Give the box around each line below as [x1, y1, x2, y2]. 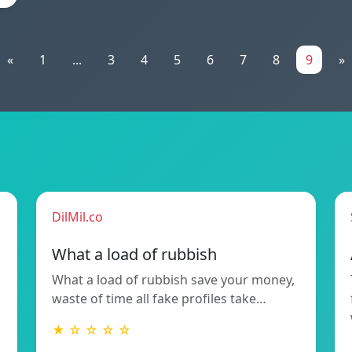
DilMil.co [52, 208, 103, 226]
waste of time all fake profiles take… [52, 290, 266, 308]
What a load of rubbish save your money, [52, 271, 295, 289]
